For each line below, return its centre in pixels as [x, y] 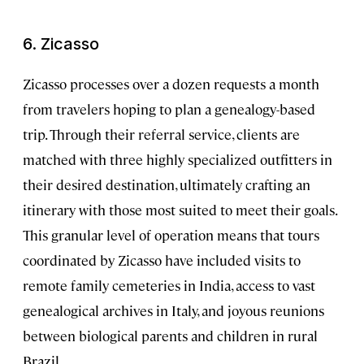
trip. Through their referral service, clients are [161, 134]
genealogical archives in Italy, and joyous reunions [173, 311]
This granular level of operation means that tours [171, 235]
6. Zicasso [61, 44]
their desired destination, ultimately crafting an [167, 185]
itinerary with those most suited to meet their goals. [180, 210]
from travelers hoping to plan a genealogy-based [169, 109]
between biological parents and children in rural [170, 336]
